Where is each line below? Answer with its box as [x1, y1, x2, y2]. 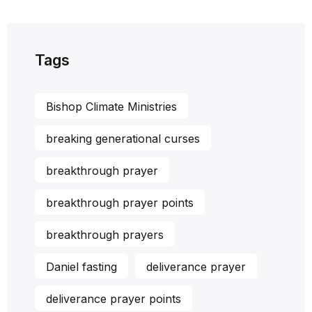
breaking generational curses [46, 131, 200, 146]
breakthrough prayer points [46, 195, 194, 210]
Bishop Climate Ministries [46, 99, 177, 114]
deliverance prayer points [46, 291, 181, 306]
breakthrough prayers [46, 227, 164, 242]
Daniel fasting [46, 259, 117, 274]
